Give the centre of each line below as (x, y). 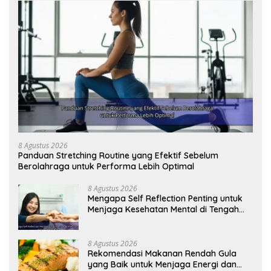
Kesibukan (109, 220)
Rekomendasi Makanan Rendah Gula (162, 254)
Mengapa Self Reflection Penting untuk (165, 199)
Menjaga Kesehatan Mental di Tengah (163, 210)
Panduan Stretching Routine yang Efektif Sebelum (118, 156)
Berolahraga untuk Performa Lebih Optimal (106, 167)
